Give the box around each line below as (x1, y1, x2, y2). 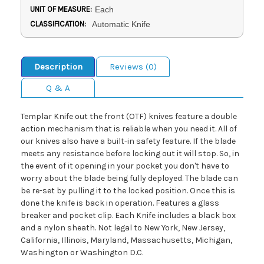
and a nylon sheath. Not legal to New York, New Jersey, (21, 223, 225, 233)
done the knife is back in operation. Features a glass (21, 198, 219, 209)
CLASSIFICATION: (30, 19, 86, 29)
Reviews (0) (109, 61, 157, 72)
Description (34, 61, 82, 72)
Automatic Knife (91, 19, 150, 29)
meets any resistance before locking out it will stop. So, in (21, 148, 239, 159)
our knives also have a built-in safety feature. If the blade (21, 136, 236, 147)
